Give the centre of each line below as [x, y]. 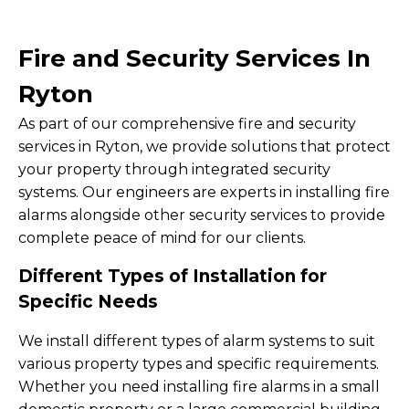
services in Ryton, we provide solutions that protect [204, 147]
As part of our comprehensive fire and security [187, 124]
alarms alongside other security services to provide [202, 215]
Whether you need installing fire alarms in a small [199, 387]
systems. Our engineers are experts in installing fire [204, 192]
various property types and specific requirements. [199, 364]
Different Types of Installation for [173, 276]
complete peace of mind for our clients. [162, 238]
